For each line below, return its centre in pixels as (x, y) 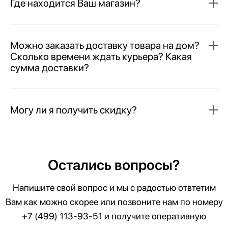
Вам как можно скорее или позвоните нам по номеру (114, 202)
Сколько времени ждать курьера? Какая (101, 56)
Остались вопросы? (114, 165)
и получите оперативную (154, 216)
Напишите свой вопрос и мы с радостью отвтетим (114, 187)
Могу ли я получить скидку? (74, 110)
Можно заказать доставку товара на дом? (105, 45)
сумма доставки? (50, 67)
